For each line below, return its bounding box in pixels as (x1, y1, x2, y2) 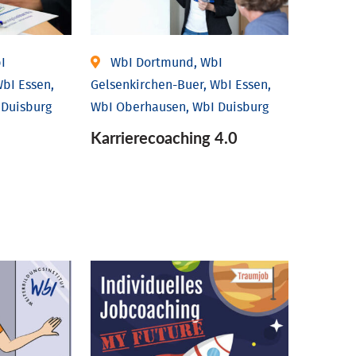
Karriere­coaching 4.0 (91, 126, 238, 149)
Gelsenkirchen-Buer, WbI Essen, (91, 78, 272, 91)
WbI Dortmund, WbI (110, 56, 223, 69)
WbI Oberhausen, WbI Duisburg (91, 100, 269, 114)
